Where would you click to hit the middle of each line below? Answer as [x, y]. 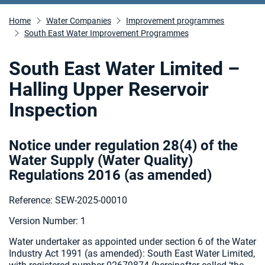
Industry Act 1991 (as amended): [78, 253]
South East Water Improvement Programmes [106, 33]
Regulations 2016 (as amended [108, 175]
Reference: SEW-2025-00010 [68, 200]
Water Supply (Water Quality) [101, 160]
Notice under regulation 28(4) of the [123, 146]
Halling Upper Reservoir [109, 89]
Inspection [53, 110]
